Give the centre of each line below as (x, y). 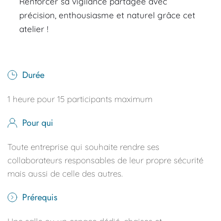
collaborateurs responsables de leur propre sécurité (105, 160)
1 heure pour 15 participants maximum (80, 99)
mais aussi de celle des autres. (65, 174)
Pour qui (38, 123)
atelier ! (34, 29)
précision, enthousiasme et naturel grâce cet (107, 15)
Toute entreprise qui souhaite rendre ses (83, 147)
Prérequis (40, 198)
